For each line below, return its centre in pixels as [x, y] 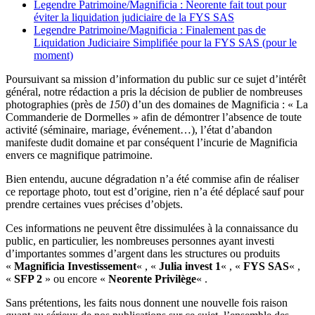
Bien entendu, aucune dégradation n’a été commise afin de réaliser [152, 179]
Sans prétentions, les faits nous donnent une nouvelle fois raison [147, 303]
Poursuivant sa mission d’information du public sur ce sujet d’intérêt [156, 79]
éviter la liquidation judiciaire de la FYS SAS [134, 17]
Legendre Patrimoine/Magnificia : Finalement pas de [150, 30]
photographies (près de [57, 104]
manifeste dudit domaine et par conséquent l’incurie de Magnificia [152, 142]
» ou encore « [75, 279]
